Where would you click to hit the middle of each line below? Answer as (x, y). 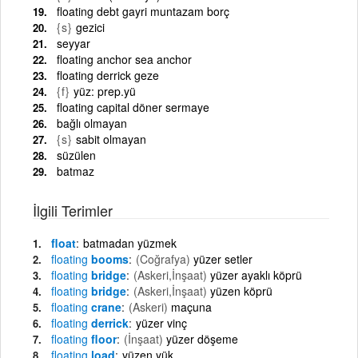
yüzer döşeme (202, 338)
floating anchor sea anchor (124, 59)
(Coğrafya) (163, 259)
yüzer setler (223, 259)
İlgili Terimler (73, 210)
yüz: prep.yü (105, 91)
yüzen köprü (241, 290)
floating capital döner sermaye (133, 107)
